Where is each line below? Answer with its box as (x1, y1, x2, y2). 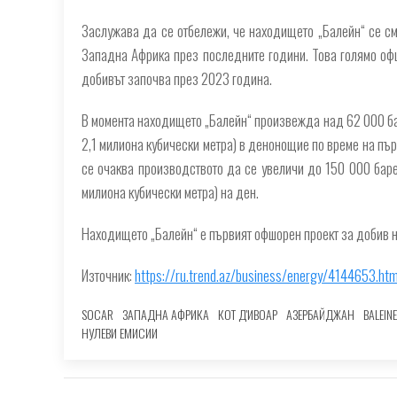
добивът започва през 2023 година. (82, 66, 272, 90)
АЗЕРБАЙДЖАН (286, 304, 354, 323)
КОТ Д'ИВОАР (218, 304, 277, 323)
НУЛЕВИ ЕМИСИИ (82, 323, 158, 342)
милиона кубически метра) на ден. (82, 180, 259, 203)
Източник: (82, 263, 135, 286)
